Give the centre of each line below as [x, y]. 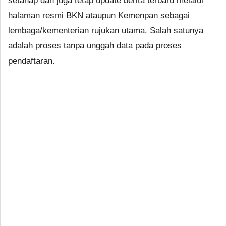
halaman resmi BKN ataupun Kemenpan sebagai [99, 15]
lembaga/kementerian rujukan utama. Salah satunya [106, 30]
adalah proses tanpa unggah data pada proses [95, 45]
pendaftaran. [32, 61]
